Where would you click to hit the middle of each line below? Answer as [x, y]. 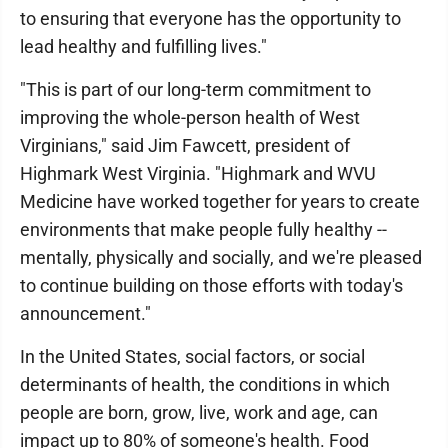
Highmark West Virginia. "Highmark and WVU [198, 173]
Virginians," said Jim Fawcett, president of [185, 145]
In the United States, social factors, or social [192, 356]
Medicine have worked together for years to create [220, 201]
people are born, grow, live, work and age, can [199, 412]
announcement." [85, 313]
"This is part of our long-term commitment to [195, 89]
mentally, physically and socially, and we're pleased [221, 257]
